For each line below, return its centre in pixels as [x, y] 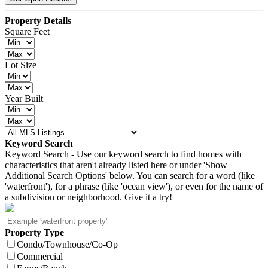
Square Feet [27, 31]
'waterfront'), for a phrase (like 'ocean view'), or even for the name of [134, 186]
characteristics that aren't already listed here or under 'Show [116, 165]
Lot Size [21, 65]
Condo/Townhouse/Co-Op [67, 244]
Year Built [24, 98]
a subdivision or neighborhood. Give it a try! [89, 197]
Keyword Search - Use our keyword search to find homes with [123, 154]
